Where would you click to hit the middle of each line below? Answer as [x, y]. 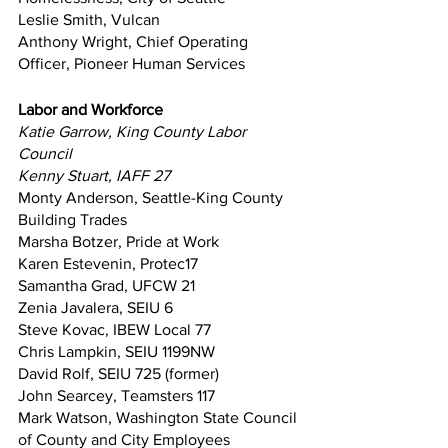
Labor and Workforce [90, 109]
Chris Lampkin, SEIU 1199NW [116, 351]
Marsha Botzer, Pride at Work [118, 241]
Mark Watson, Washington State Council [159, 417]
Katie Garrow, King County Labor [134, 131]
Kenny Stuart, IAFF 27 [94, 175]
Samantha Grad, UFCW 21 [106, 285]
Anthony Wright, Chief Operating [135, 41]
